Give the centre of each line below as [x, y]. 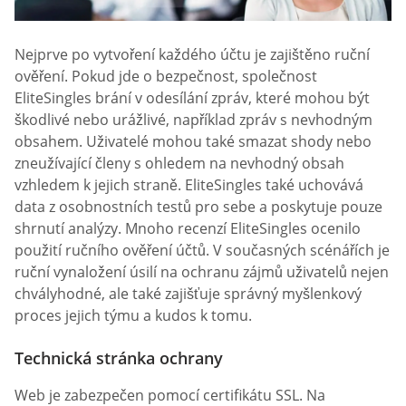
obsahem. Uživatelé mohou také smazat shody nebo [193, 141]
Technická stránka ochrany [119, 358]
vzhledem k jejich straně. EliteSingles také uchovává [189, 185]
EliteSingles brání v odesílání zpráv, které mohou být [192, 98]
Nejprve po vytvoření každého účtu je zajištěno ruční [192, 54]
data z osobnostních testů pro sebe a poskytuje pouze [198, 207]
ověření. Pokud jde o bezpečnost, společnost [166, 76]
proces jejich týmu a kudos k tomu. [133, 315]
